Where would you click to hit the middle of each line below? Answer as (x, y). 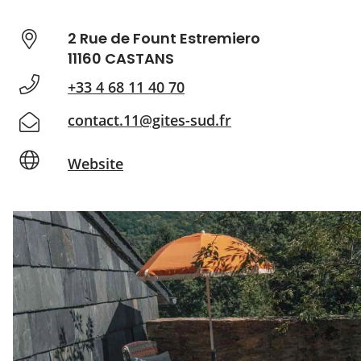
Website (95, 163)
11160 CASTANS (121, 58)
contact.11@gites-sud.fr (149, 120)
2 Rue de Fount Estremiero (164, 38)
